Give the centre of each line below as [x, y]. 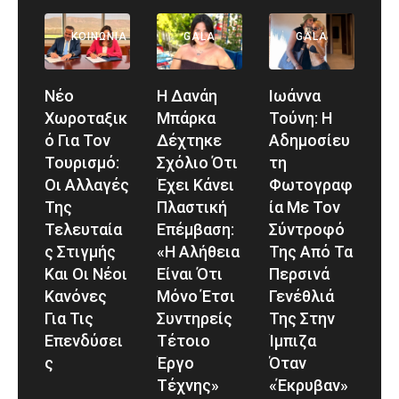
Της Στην [302, 318]
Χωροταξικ [86, 118]
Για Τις [69, 318]
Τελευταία [83, 229]
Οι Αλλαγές [87, 184]
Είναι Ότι [190, 273]
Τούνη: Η [301, 118]
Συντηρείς [195, 318]
